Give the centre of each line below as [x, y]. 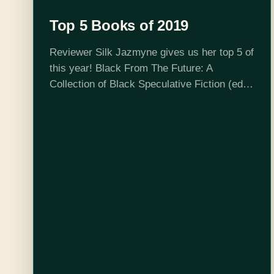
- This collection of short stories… [127, 116]
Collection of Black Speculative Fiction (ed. [147, 84]
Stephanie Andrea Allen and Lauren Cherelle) [151, 100]
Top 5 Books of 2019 [119, 25]
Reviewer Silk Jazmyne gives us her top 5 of [151, 52]
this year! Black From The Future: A [131, 68]
